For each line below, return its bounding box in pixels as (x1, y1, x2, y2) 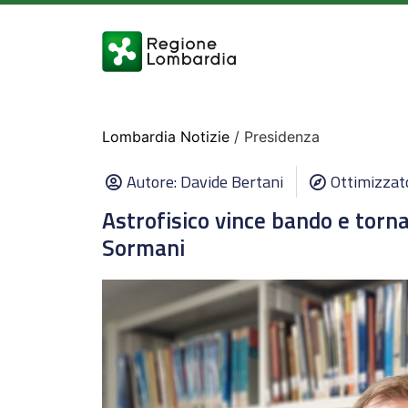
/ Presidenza (229, 127, 320, 146)
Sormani (102, 230, 185, 265)
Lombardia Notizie (102, 127, 229, 146)
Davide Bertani (180, 169, 283, 194)
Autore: (127, 169, 180, 194)
